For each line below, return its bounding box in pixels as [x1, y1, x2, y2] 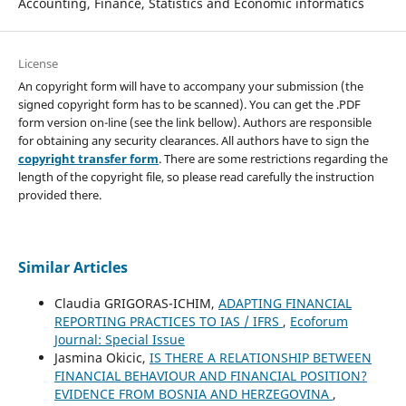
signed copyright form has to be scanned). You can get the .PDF [17, 95, 361, 112]
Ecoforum [289, 312, 348, 330]
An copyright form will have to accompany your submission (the [17, 77, 363, 94]
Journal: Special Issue [53, 330, 185, 348]
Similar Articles [17, 256, 128, 277]
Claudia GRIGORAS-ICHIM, [53, 294, 218, 312]
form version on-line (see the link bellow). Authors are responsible [17, 113, 372, 130]
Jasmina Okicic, [53, 348, 150, 366]
